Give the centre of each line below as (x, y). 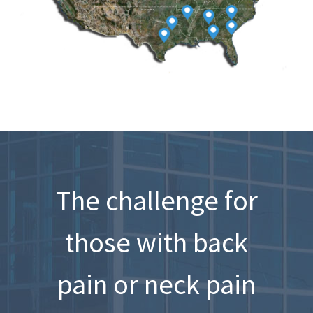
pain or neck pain (156, 284)
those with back (156, 242)
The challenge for (156, 200)
